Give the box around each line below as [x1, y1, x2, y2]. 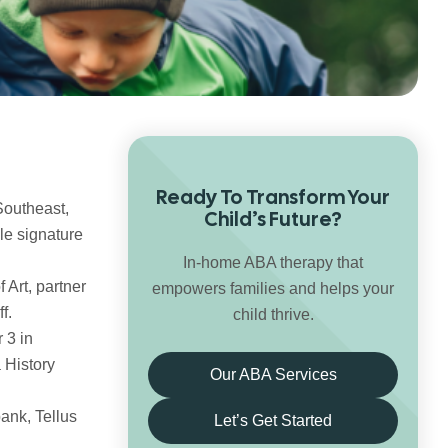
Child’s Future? [204, 206, 342, 232]
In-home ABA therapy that [183, 254, 363, 271]
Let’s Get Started [214, 412, 332, 429]
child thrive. [232, 306, 314, 323]
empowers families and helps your [152, 280, 394, 297]
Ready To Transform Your [156, 184, 390, 210]
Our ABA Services [209, 366, 337, 383]
